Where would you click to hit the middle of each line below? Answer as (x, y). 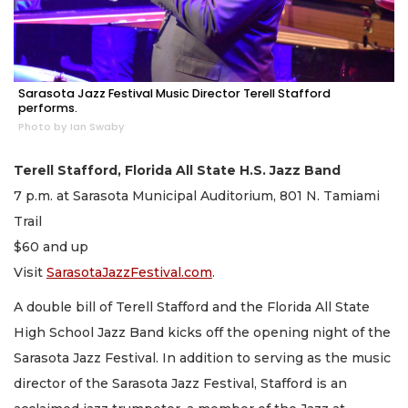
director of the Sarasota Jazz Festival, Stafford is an (180, 384)
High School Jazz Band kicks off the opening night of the (202, 333)
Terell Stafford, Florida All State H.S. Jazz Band (177, 170)
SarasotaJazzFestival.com (129, 272)
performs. (48, 107)
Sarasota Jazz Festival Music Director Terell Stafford (174, 93)
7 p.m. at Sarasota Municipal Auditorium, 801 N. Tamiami (197, 195)
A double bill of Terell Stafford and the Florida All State (192, 307)
